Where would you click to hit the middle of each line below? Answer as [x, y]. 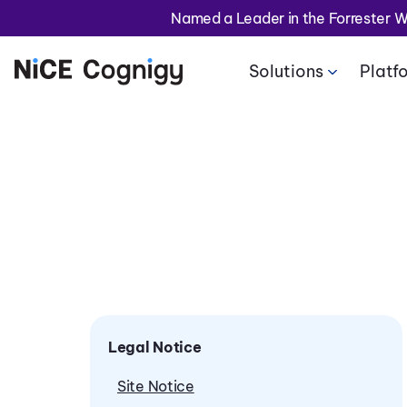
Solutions [286, 71]
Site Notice [156, 386]
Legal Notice [155, 347]
